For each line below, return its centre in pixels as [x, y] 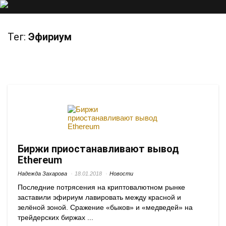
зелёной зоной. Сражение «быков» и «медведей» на [105, 208]
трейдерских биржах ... [55, 218]
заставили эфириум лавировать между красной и [99, 197]
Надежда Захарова [42, 174]
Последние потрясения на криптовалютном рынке [101, 187]
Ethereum [40, 160]
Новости [121, 174]
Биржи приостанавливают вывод [98, 149]
